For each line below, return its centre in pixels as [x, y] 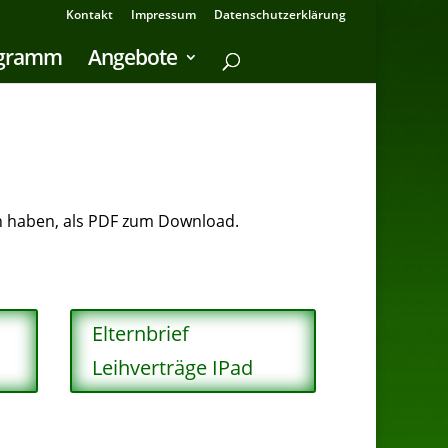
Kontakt [89, 14]
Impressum [163, 14]
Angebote [132, 57]
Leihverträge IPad [173, 367]
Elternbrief [141, 333]
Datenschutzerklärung [280, 14]
